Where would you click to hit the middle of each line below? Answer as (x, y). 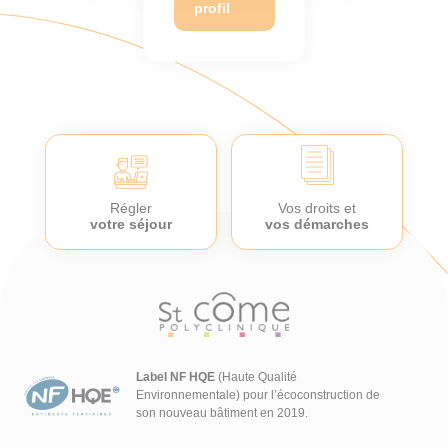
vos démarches (317, 224)
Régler (131, 208)
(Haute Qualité (256, 377)
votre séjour (131, 224)
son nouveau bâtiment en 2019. (222, 413)
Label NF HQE (176, 377)
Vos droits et (317, 208)
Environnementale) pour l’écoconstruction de (258, 395)
